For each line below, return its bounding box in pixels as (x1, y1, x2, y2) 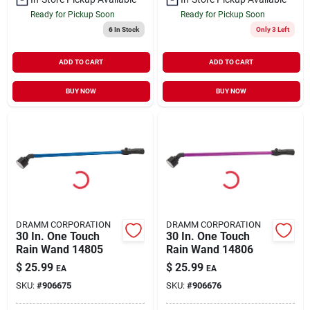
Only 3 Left (255, 25, 289, 33)
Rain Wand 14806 (165, 242, 253, 256)
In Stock (112, 25, 139, 33)
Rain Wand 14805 (15, 242, 103, 256)
